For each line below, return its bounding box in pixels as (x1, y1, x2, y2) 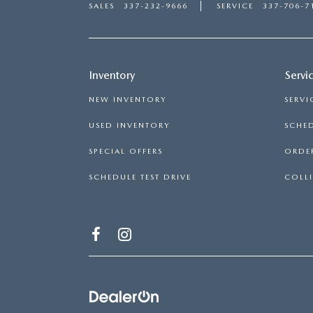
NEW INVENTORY (89, 95, 166, 104)
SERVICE (217, 1, 254, 10)
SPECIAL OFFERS (89, 147, 163, 156)
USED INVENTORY (89, 121, 170, 130)
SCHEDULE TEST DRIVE (89, 173, 191, 182)
